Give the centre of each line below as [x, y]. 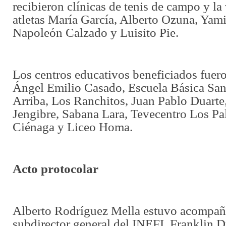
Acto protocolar [55, 169]
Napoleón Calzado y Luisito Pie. [96, 33]
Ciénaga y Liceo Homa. [73, 127]
